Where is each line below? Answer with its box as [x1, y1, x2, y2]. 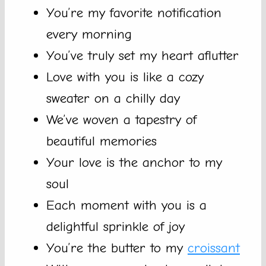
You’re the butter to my [46, 240, 188, 256]
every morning [46, 26, 132, 43]
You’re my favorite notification [46, 5, 221, 21]
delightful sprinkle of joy [46, 218, 185, 235]
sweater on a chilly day [46, 90, 180, 107]
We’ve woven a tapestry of [46, 112, 197, 128]
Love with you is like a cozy [46, 69, 204, 85]
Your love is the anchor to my [46, 154, 222, 171]
